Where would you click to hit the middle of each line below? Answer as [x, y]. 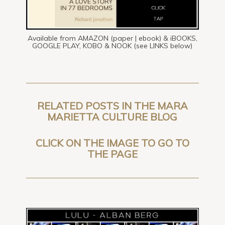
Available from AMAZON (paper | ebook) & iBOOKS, [112, 38]
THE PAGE [112, 154]
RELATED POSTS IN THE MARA [112, 105]
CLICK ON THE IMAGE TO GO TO [112, 143]
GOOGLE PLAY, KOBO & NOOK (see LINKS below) [113, 45]
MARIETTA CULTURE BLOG [113, 117]
